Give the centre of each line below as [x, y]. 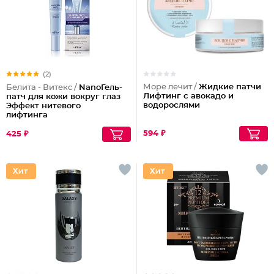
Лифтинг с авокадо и [188, 96]
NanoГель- [101, 88]
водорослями [172, 106]
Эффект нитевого [43, 106]
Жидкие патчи [230, 87]
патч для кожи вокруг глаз [63, 97]
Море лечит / [171, 87]
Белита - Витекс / [43, 88]
